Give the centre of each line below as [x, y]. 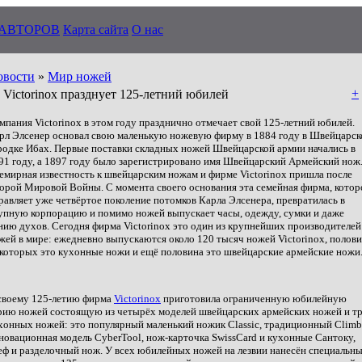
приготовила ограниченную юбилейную [254, 299]
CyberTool [118, 337]
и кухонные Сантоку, [306, 337]
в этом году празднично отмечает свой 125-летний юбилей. [218, 122]
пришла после [320, 174]
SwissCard [234, 337]
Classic [244, 324]
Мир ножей [80, 76]
